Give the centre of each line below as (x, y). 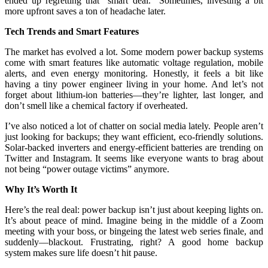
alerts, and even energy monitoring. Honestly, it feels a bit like (134, 73)
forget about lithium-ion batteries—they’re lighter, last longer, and (134, 95)
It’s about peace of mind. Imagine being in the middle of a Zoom (134, 220)
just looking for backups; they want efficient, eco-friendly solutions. (134, 136)
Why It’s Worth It (41, 189)
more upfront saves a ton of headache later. (85, 11)
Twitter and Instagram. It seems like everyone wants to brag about (134, 158)
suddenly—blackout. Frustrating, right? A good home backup (134, 242)
